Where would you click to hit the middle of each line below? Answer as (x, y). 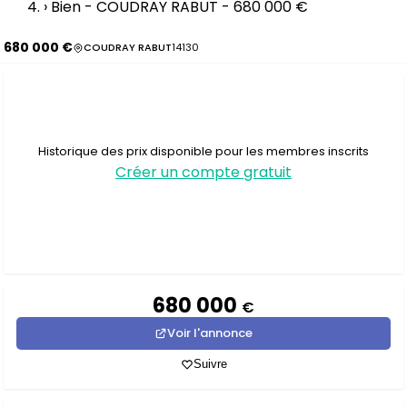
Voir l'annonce (210, 333)
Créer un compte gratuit (203, 172)
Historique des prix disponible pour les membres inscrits (203, 151)
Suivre (210, 364)
